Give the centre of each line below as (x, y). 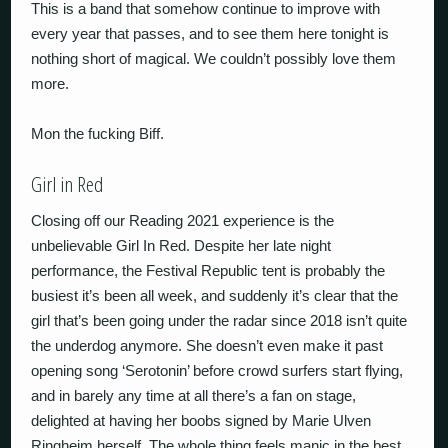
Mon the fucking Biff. (98, 134)
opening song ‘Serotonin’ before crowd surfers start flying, (217, 370)
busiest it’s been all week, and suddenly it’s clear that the (215, 295)
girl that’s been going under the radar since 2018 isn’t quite (219, 320)
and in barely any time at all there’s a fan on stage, (194, 395)
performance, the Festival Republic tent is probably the (208, 270)
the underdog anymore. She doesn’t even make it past (207, 345)
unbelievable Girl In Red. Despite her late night (181, 245)
